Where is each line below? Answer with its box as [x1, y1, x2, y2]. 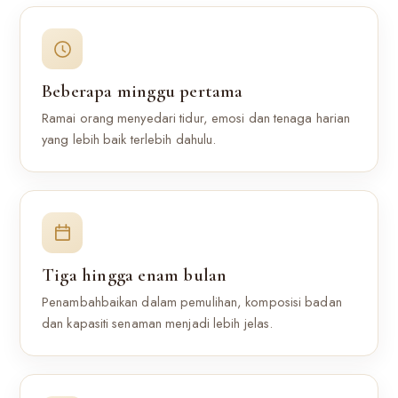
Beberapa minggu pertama [42, 80, 243, 102]
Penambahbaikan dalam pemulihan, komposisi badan [42, 292, 342, 312]
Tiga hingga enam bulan [42, 264, 227, 286]
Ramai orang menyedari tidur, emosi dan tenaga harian [42, 108, 351, 128]
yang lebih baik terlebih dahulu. [42, 130, 217, 149]
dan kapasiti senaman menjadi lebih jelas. [42, 314, 274, 333]
